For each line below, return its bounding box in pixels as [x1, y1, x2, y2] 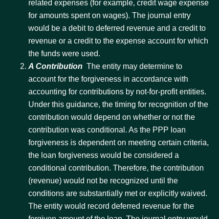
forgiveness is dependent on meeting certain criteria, [28, 138, 209, 147]
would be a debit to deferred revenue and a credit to [28, 24, 206, 33]
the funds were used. [28, 49, 100, 58]
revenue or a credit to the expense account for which [28, 37, 208, 45]
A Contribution [28, 62, 83, 71]
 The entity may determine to [83, 62, 182, 71]
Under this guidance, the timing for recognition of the [28, 100, 208, 109]
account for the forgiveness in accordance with [28, 75, 188, 84]
